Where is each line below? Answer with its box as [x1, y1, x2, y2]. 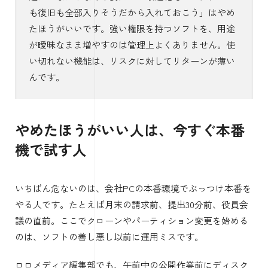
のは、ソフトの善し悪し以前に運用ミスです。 [15, 230, 203, 243]
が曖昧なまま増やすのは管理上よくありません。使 [28, 38, 235, 51]
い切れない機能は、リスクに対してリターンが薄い [28, 54, 235, 67]
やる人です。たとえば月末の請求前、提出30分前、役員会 [15, 197, 248, 211]
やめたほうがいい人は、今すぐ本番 [15, 118, 245, 140]
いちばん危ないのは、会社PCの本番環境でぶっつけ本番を [15, 181, 251, 194]
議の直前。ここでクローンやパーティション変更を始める [15, 214, 248, 227]
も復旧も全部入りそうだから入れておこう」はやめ [28, 6, 235, 19]
